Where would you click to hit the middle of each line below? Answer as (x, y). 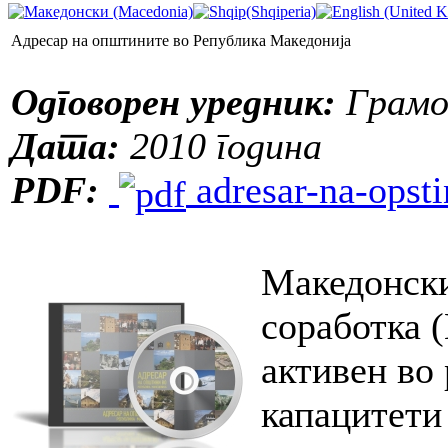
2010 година (221, 145)
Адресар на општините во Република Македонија (181, 40)
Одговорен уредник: (173, 101)
